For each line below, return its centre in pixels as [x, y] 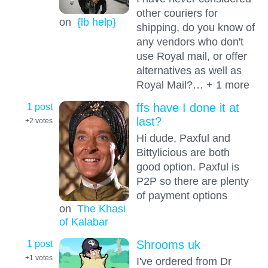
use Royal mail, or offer [191, 56]
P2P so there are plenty [192, 181]
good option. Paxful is [188, 167]
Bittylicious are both [183, 153]
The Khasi [101, 209]
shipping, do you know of [195, 27]
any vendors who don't [190, 41]
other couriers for [177, 13]
